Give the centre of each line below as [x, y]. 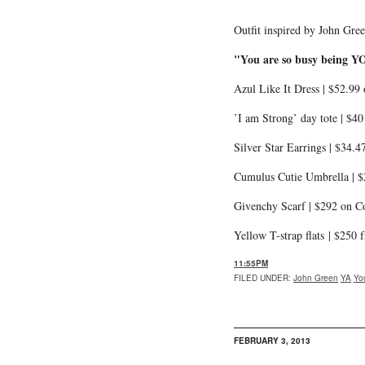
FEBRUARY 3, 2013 [272, 340]
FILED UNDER [261, 277]
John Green [316, 277]
